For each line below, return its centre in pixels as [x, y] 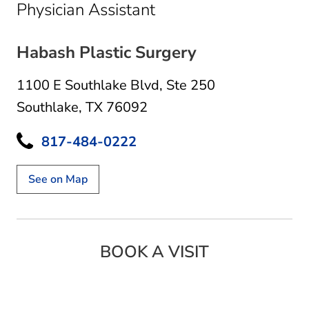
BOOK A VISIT [154, 251]
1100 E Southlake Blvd [88, 85]
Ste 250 [191, 85]
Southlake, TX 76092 [82, 107]
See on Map [58, 179]
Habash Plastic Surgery [107, 52]
